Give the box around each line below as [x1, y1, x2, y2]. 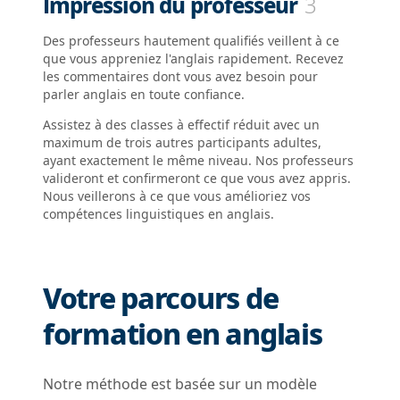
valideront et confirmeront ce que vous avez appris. [43, 170, 351, 187]
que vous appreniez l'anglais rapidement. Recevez [43, 50, 344, 67]
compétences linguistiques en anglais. [43, 205, 274, 222]
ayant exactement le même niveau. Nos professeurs [43, 152, 354, 169]
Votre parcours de [43, 279, 279, 317]
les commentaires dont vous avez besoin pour [43, 68, 318, 85]
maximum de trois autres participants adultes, [43, 134, 321, 151]
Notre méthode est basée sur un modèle [43, 374, 317, 394]
